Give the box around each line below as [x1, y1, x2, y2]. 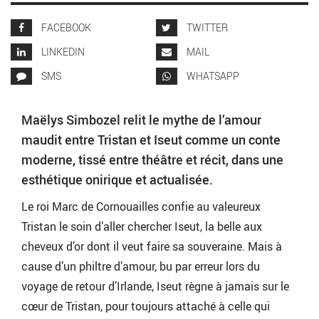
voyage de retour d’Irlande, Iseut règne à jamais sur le [21, 278, 289, 295]
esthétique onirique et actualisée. [21, 171, 213, 189]
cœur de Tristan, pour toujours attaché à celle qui [21, 298, 270, 315]
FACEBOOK [39, 21, 91, 35]
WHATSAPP [184, 69, 239, 83]
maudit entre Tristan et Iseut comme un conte [21, 131, 281, 149]
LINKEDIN [39, 45, 85, 59]
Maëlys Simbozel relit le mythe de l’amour [21, 111, 261, 129]
